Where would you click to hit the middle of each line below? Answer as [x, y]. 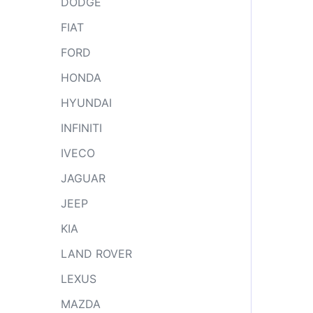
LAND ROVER [96, 254]
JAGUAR [83, 178]
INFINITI [81, 128]
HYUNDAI [86, 103]
